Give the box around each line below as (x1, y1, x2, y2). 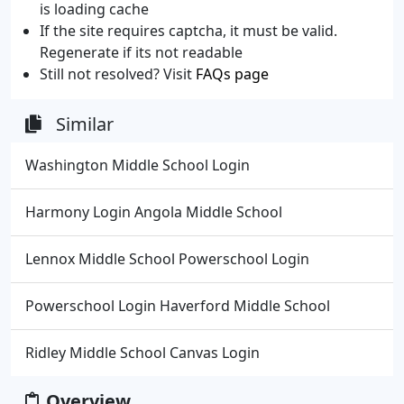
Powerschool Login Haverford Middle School (25, 296, 330, 316)
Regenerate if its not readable (40, 42, 243, 62)
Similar (56, 112, 114, 136)
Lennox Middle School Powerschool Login (25, 249, 309, 269)
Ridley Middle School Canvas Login (25, 343, 260, 363)
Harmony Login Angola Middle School (25, 202, 282, 222)
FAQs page (196, 64, 269, 84)
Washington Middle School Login (25, 155, 250, 175)
